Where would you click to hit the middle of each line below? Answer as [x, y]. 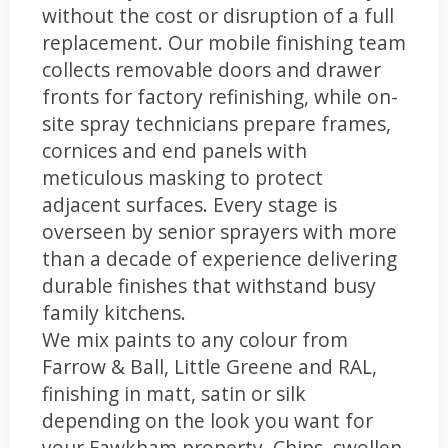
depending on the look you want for [207, 420]
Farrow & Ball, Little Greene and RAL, [209, 366]
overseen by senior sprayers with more [219, 231]
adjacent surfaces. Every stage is [189, 204]
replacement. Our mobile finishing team [224, 42]
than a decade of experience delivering [219, 258]
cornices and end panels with [174, 150]
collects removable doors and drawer [211, 69]
